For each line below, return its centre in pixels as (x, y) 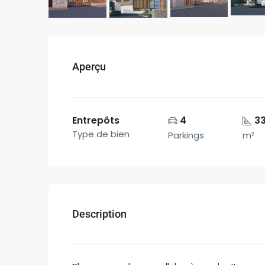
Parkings (186, 135)
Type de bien (101, 134)
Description (99, 214)
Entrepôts (96, 121)
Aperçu (89, 67)
